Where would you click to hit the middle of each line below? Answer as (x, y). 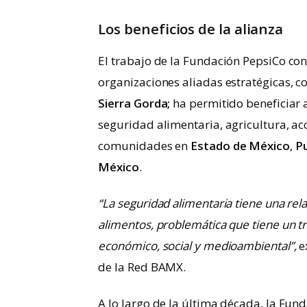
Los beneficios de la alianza (191, 29)
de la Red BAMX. (142, 267)
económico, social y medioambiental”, (197, 245)
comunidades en (145, 145)
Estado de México (240, 145)
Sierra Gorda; (136, 103)
